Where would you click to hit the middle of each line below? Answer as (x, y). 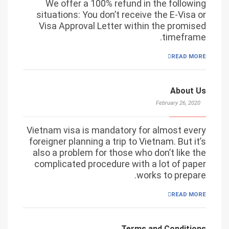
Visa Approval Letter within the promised (122, 26)
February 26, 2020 (178, 103)
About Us (188, 90)
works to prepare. (171, 175)
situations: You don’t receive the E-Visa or (121, 14)
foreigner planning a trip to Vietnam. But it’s (118, 141)
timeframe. (184, 37)
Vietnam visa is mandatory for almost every (116, 130)
